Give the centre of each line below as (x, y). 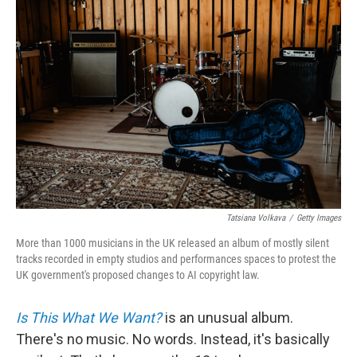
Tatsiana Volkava (256, 218)
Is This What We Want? (89, 318)
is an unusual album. (228, 318)
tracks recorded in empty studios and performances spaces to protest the (176, 259)
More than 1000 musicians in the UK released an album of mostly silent (173, 243)
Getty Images (319, 218)
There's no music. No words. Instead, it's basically (173, 339)
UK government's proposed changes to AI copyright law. (138, 275)
